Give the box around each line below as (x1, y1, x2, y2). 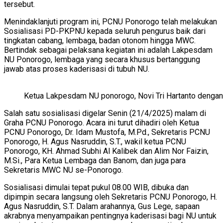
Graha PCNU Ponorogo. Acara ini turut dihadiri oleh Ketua (4, 117, 199, 127)
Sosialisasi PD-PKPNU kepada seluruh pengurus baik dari (4, 26, 206, 36)
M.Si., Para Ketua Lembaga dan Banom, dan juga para (4, 155, 186, 165)
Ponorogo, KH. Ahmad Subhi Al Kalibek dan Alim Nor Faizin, (4, 146, 209, 156)
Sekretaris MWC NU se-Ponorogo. (4, 165, 123, 175)
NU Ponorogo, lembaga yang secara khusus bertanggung (4, 54, 200, 64)
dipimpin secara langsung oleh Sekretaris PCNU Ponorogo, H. (4, 192, 217, 202)
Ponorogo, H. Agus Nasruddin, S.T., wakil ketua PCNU (4, 136, 186, 146)
